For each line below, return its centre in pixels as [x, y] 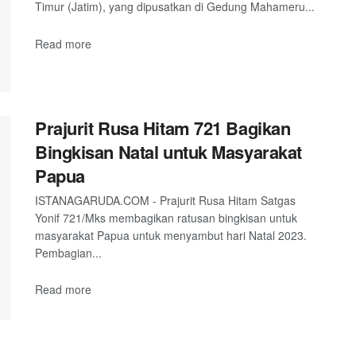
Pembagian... [68, 252]
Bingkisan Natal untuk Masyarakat [168, 151]
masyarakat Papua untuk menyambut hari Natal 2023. [171, 235]
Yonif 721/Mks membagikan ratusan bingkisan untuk [166, 217]
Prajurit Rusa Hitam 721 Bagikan [163, 128]
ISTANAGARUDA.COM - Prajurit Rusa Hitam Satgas [165, 200]
